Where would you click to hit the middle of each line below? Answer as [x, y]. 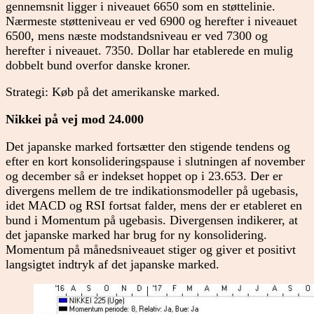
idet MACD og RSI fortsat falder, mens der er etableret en [154, 205]
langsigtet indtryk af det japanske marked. [112, 264]
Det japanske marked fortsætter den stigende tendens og [148, 146]
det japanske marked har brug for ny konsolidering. [136, 234]
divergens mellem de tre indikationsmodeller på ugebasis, [152, 190]
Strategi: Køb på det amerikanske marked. [113, 92]
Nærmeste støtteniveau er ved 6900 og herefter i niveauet [151, 21]
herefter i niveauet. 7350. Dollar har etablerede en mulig [149, 50]
